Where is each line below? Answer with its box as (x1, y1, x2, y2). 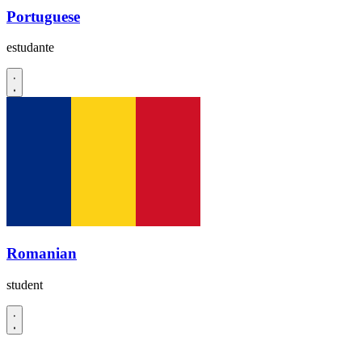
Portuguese (6, 7, 80, 25)
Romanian (6, 244, 77, 262)
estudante (6, 40, 54, 55)
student (6, 277, 43, 292)
